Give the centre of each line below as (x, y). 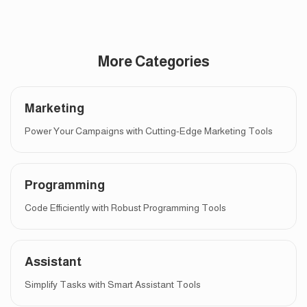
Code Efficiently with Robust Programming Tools (125, 207)
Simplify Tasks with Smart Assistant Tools (113, 284)
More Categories (153, 61)
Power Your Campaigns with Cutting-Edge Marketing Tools (149, 131)
